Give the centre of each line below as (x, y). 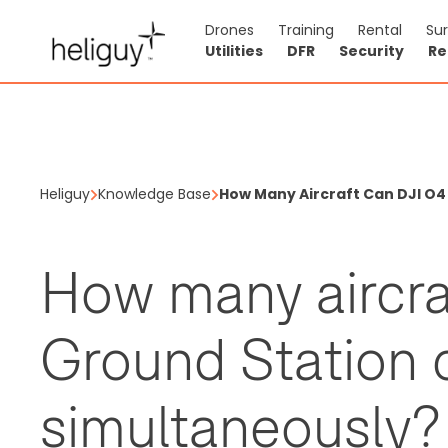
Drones (229, 30)
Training (306, 30)
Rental (380, 30)
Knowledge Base (154, 194)
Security (371, 51)
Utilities (234, 51)
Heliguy (65, 194)
